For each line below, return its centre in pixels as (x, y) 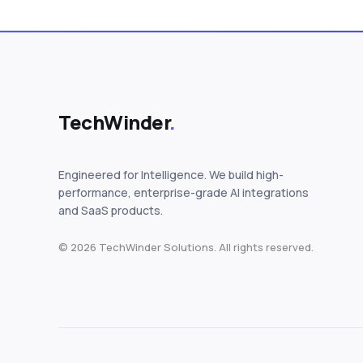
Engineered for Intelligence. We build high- (171, 174)
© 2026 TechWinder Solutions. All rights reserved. (186, 247)
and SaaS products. (111, 210)
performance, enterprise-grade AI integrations (184, 192)
